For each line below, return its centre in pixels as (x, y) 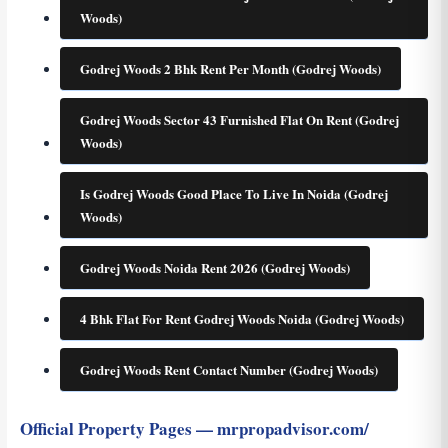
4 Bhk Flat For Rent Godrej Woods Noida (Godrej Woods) (241, 319)
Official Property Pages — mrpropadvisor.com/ (194, 429)
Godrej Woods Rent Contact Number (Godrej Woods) (228, 370)
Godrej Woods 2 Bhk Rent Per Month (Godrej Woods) (230, 69)
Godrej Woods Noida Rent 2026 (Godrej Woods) (214, 268)
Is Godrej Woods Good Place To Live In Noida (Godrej (233, 194)
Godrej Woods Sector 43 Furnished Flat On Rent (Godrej (239, 120)
